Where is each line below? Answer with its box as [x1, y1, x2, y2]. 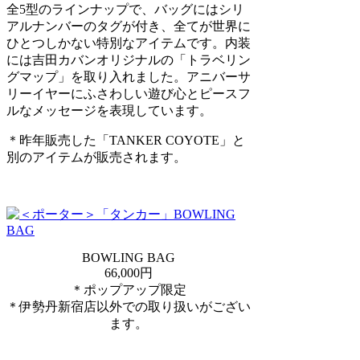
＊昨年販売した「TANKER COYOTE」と [6, 133, 245, 148]
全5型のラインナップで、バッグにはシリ [6, 2, 244, 17]
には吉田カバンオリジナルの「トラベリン [6, 53, 251, 67]
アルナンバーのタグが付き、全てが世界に [6, 19, 251, 34]
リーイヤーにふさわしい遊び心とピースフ [6, 87, 251, 101]
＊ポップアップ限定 [71, 283, 186, 297]
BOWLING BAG [82, 251, 175, 265]
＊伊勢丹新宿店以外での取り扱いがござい [6, 300, 251, 314]
